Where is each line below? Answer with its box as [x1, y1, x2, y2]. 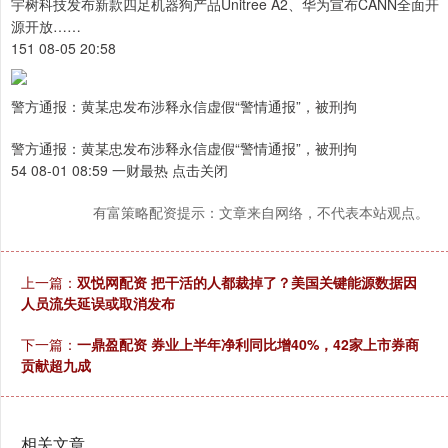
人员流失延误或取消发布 [21, 293, 175, 314]
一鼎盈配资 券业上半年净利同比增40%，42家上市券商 [77, 334, 419, 355]
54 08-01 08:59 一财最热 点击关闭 [11, 160, 228, 181]
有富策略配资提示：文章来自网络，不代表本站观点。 [93, 202, 429, 223]
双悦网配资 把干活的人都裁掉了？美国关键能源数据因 [77, 272, 417, 293]
